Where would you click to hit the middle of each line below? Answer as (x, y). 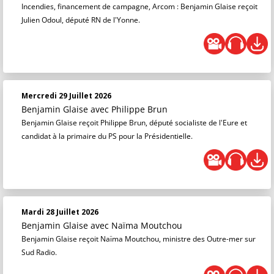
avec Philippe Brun (129, 109)
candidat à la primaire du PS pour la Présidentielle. (107, 136)
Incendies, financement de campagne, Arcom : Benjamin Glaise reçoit (139, 6)
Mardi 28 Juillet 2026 (60, 212)
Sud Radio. (39, 252)
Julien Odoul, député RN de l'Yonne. (81, 20)
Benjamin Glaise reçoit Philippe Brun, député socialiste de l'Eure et (134, 123)
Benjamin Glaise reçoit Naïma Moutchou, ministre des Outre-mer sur (139, 239)
